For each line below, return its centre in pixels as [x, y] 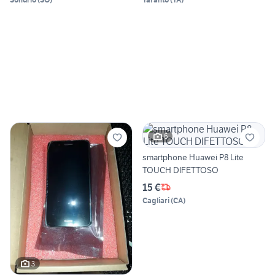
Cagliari [156, 200]
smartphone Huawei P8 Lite [193, 157]
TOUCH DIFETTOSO [180, 170]
